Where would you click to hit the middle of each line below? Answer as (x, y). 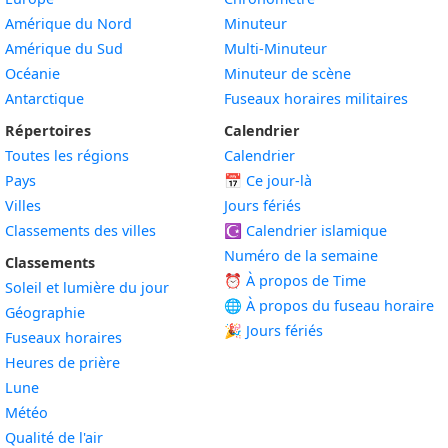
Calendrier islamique (314, 230)
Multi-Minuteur (275, 48)
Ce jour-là (277, 180)
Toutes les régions (67, 155)
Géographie (45, 312)
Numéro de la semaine (301, 255)
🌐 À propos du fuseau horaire (329, 305)
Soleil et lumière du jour (87, 287)
